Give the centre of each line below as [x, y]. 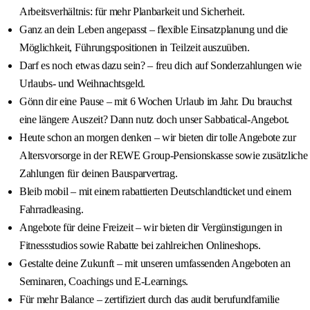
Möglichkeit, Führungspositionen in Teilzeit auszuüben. [135, 48]
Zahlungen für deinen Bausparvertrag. [99, 174]
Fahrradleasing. [52, 210]
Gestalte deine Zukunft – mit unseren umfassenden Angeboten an [155, 264]
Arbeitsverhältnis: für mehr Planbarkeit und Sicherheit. [132, 12]
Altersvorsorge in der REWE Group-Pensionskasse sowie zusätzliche [164, 156]
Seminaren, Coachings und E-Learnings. [104, 282]
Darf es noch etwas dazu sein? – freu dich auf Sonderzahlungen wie [161, 66]
